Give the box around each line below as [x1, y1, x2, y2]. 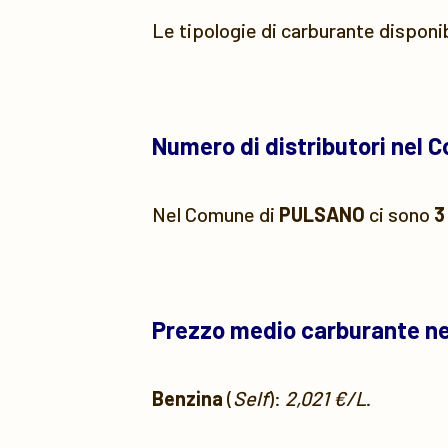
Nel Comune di [152, 202, 279, 226]
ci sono [365, 202, 434, 226]
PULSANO [279, 202, 365, 226]
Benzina [152, 386, 223, 410]
